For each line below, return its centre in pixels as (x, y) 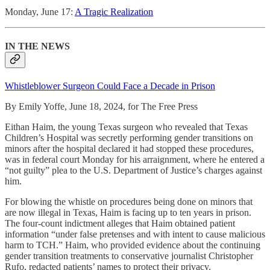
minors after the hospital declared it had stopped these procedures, (129, 149)
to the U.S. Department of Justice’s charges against (166, 171)
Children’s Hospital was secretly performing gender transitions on (129, 138)
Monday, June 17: (40, 11)
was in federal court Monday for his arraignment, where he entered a (135, 160)
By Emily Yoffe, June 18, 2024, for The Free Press (101, 107)
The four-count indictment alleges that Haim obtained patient (120, 224)
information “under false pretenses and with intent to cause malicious (135, 234)
